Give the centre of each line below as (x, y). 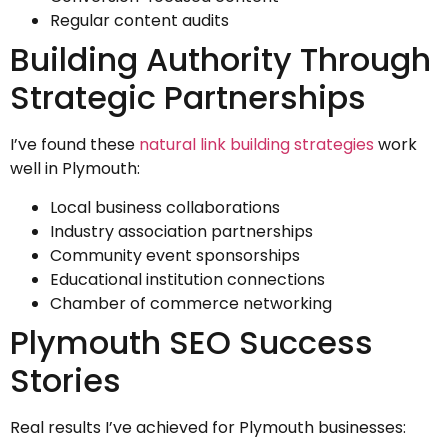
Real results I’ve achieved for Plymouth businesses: (208, 427)
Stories (65, 380)
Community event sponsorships (175, 255)
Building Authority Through (220, 60)
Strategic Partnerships (188, 98)
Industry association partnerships (181, 231)
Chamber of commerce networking (191, 303)
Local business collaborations (165, 207)
